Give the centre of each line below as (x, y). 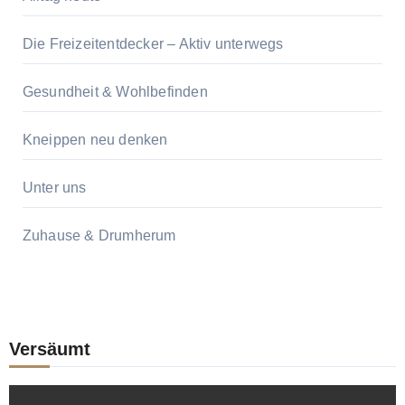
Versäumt (49, 349)
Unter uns (54, 188)
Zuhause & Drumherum (99, 236)
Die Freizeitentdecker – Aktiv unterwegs (153, 44)
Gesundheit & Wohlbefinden (115, 92)
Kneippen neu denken (95, 140)
